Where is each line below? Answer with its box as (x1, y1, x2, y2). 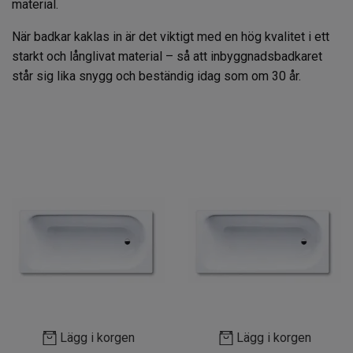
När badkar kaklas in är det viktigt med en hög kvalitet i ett (12, 29, 329, 45)
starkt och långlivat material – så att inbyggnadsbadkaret (12, 49, 322, 65)
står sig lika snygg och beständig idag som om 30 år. (12, 69, 301, 84)
